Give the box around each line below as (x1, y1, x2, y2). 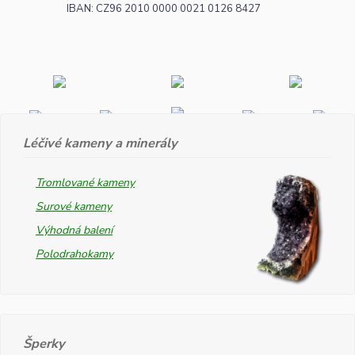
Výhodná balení (36, 222, 113, 238)
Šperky (23, 334, 65, 353)
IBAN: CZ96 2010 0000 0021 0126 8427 (67, 2, 261, 17)
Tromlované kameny (36, 174, 135, 190)
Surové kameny (36, 198, 112, 214)
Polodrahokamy (36, 246, 113, 261)
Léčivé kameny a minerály (23, 133, 177, 152)
